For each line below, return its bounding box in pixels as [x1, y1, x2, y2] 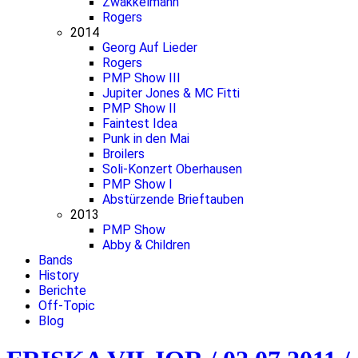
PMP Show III [102, 70, 181, 86]
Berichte [38, 283, 86, 298]
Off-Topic [38, 298, 95, 313]
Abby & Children [102, 237, 190, 253]
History [38, 268, 79, 283]
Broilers [102, 146, 145, 161]
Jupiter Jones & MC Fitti [102, 86, 240, 101]
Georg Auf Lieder [102, 40, 197, 55]
